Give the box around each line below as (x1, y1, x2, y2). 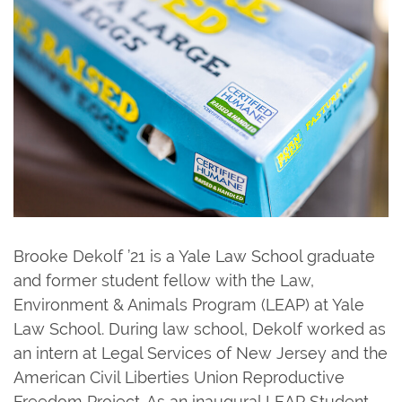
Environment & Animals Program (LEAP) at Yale (13, 294, 364, 314)
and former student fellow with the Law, (13, 270, 314, 290)
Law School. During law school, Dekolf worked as (13, 319, 386, 338)
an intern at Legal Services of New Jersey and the (13, 343, 388, 363)
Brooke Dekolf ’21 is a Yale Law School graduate (13, 246, 375, 266)
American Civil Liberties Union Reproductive (13, 367, 345, 387)
